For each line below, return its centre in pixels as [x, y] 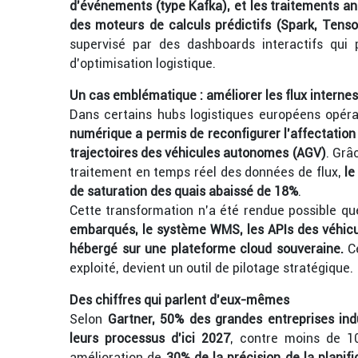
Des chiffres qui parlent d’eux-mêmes [179, 300]
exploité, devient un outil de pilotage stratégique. [211, 268]
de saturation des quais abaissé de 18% [184, 191]
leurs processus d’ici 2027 [150, 338]
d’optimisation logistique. [143, 64]
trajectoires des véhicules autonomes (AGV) [198, 153]
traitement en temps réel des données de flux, [207, 172]
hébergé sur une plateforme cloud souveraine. [207, 249]
